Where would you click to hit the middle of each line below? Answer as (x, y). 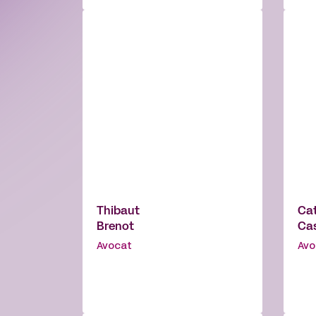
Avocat (114, 247)
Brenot (115, 227)
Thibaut (118, 212)
